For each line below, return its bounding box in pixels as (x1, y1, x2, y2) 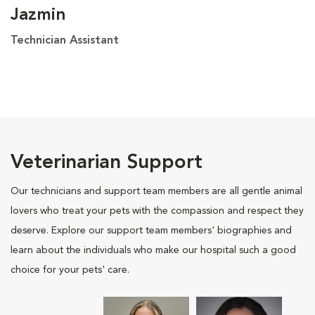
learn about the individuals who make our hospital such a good (11, 245, 296, 255)
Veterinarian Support (11, 153, 202, 173)
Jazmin (11, 6, 66, 24)
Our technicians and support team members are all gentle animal (11, 186, 302, 196)
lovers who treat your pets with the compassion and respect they (11, 205, 304, 216)
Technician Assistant (11, 34, 119, 46)
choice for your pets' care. (11, 264, 129, 275)
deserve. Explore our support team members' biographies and (11, 225, 292, 236)
